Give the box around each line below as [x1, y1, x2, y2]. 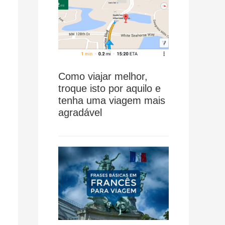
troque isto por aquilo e [58, 82, 161, 94]
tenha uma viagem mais [58, 94, 165, 106]
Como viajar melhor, [58, 70, 148, 82]
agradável [58, 106, 102, 118]
